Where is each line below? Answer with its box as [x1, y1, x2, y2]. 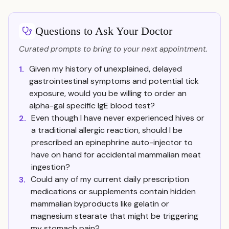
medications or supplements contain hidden [31, 186, 196, 197]
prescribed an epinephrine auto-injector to [31, 137, 193, 148]
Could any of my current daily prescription [31, 174, 189, 185]
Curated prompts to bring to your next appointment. [19, 44, 208, 54]
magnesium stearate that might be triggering [31, 211, 198, 221]
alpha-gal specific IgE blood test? [29, 100, 155, 111]
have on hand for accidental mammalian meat [31, 149, 201, 160]
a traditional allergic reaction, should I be [31, 125, 182, 135]
